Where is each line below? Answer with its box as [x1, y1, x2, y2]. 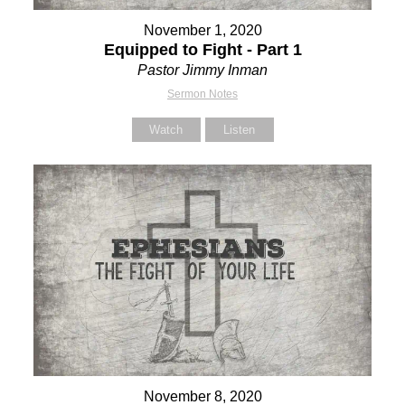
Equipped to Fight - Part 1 [103, 40, 302, 59]
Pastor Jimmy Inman [137, 61, 268, 78]
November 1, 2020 [143, 22, 262, 38]
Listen [223, 122, 255, 137]
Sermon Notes [167, 87, 238, 100]
